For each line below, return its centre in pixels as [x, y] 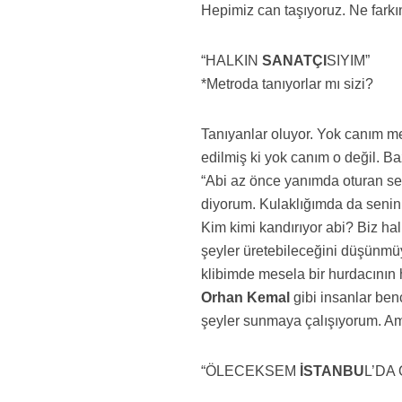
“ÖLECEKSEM [249, 371]
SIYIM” [349, 61]
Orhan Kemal [246, 297]
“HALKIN [232, 61]
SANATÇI [295, 61]
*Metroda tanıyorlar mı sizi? [288, 84]
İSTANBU [331, 371]
